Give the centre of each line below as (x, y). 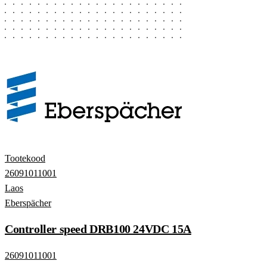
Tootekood (25, 159)
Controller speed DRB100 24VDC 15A (98, 229)
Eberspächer (28, 203)
